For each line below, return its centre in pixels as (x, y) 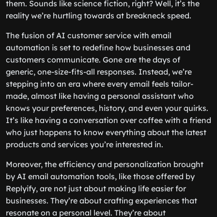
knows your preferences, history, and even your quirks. (107, 108)
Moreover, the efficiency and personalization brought (105, 164)
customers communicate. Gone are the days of (93, 60)
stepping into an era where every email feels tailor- (100, 84)
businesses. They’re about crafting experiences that (101, 201)
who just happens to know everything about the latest (106, 132)
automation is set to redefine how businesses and (98, 47)
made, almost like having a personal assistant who (100, 96)
